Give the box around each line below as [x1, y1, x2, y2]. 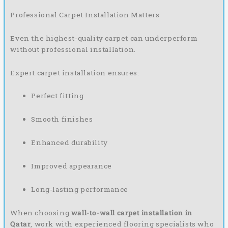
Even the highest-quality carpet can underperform [10, 33, 198, 43]
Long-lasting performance [31, 185, 128, 194]
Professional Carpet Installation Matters [10, 10, 160, 19]
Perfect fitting [31, 91, 84, 101]
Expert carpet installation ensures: [10, 68, 139, 77]
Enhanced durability [31, 138, 108, 148]
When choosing [10, 208, 71, 218]
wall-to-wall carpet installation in [71, 208, 192, 218]
